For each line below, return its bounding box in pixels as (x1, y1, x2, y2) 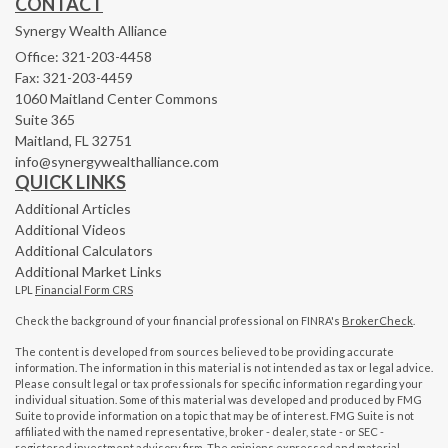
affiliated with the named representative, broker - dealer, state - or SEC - (15, 424, 384, 438)
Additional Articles (15, 199, 131, 217)
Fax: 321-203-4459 (15, 68, 133, 86)
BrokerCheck (342, 313, 413, 327)
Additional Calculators (15, 241, 153, 259)
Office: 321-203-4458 (15, 47, 152, 65)
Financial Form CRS (35, 282, 133, 296)
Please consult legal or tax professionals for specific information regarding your (15, 376, 423, 390)
